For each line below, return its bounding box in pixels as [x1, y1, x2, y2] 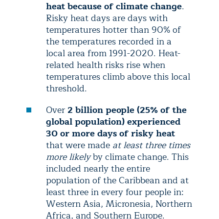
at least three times [112, 138, 190, 153]
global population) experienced [46, 114, 180, 129]
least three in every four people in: [46, 185, 184, 199]
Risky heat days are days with [46, 11, 168, 25]
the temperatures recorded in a [46, 34, 172, 49]
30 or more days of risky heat [46, 126, 175, 141]
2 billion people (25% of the [67, 103, 187, 117]
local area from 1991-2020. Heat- [46, 46, 180, 61]
